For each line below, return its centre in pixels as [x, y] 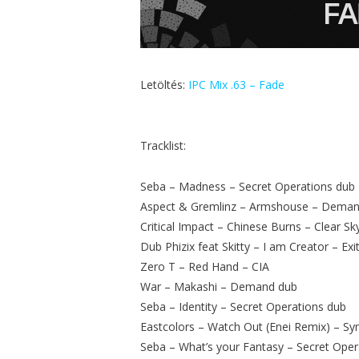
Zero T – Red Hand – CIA [205, 266]
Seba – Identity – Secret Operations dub [244, 306]
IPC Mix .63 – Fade [237, 84]
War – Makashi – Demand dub [219, 286]
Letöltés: [165, 84]
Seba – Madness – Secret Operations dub [248, 186]
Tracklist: [163, 145]
